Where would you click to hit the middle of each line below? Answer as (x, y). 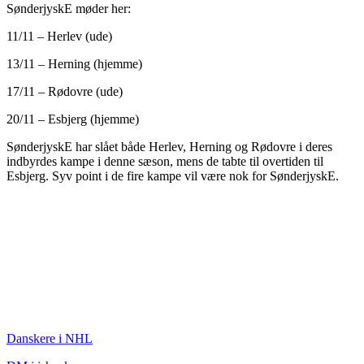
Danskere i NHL (50, 338)
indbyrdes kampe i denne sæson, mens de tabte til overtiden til (165, 162)
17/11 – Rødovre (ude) (65, 92)
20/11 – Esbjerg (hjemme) (73, 119)
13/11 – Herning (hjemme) (74, 64)
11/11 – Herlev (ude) (59, 37)
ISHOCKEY (49, 307)
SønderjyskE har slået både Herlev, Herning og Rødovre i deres (169, 147)
